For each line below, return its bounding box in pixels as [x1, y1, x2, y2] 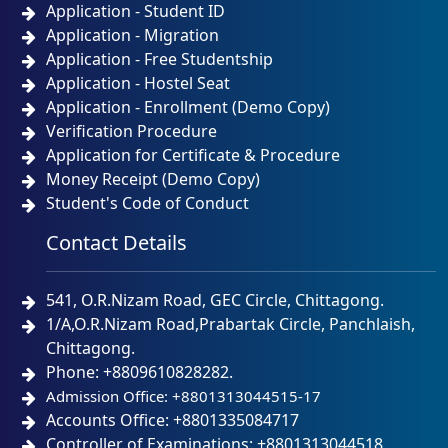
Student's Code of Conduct [46, 192, 250, 215]
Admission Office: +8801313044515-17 [46, 386, 322, 407]
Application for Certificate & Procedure [46, 144, 341, 167]
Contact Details [46, 229, 188, 257]
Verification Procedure [46, 120, 218, 143]
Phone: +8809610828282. [46, 361, 234, 384]
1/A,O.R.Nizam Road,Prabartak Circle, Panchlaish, [46, 313, 416, 336]
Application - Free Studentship [46, 48, 274, 71]
